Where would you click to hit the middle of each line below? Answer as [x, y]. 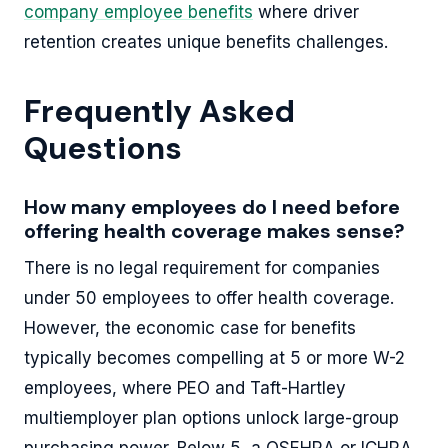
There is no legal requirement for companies [202, 267]
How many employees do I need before [212, 206]
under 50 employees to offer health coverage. [209, 297]
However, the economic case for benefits [190, 327]
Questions [103, 148]
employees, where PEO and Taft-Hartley [185, 387]
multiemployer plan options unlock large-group [211, 417]
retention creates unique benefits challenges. [206, 41]
